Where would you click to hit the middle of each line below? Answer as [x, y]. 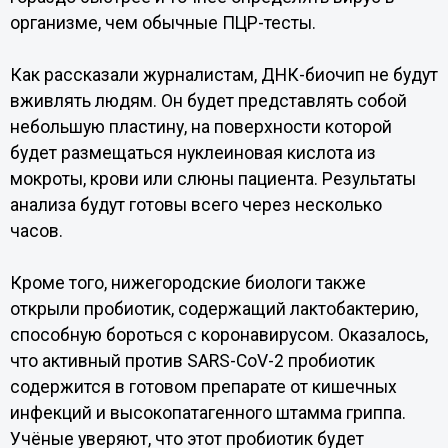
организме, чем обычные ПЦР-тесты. [162, 23]
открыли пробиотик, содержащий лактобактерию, [213, 309]
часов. [36, 231]
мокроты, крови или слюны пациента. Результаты [212, 179]
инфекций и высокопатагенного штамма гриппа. [207, 413]
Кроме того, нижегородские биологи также [187, 283]
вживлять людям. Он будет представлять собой [208, 101]
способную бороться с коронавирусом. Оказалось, [218, 335]
